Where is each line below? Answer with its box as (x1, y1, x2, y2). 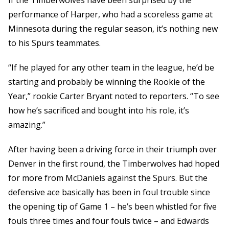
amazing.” (8, 119, 45, 131)
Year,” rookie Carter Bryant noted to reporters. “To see (8, 90, 219, 102)
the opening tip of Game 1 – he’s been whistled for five (8, 201, 217, 213)
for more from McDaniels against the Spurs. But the (8, 172, 208, 184)
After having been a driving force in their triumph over (8, 144, 217, 155)
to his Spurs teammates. (8, 37, 101, 49)
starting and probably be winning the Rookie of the (8, 76, 205, 88)
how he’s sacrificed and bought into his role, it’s (8, 105, 189, 117)
